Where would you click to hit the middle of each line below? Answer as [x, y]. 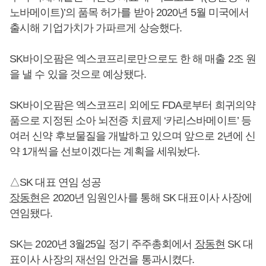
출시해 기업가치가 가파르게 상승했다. [96, 28]
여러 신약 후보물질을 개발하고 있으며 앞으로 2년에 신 [133, 136]
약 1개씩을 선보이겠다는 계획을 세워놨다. [105, 151]
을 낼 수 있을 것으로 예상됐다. [78, 74]
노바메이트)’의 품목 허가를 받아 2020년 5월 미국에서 [129, 12]
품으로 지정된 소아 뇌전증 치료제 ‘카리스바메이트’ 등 [131, 120]
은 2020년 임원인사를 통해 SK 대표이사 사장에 [146, 197]
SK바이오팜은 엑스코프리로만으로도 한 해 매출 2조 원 [133, 58]
